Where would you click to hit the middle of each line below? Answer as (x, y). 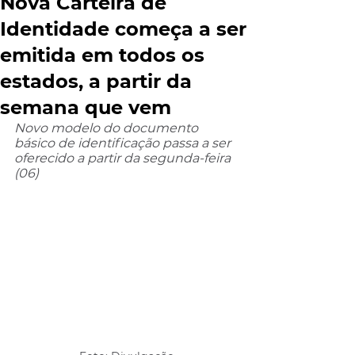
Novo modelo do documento (108, 128)
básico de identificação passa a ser (124, 143)
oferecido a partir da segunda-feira (124, 158)
